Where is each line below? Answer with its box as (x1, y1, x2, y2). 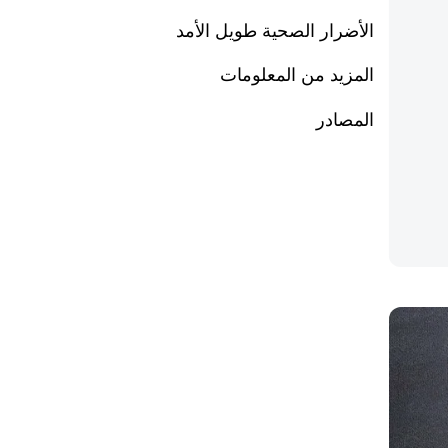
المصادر (316, 108, 375, 131)
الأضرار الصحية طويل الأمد (176, 19, 375, 42)
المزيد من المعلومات (220, 63, 375, 86)
